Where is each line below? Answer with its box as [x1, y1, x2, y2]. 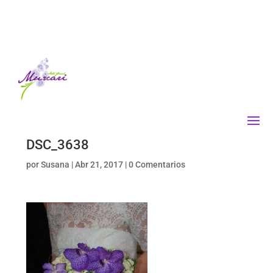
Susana [40, 160, 69, 169]
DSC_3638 [26, 137, 89, 152]
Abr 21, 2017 [74, 160, 123, 169]
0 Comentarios [128, 160, 185, 169]
